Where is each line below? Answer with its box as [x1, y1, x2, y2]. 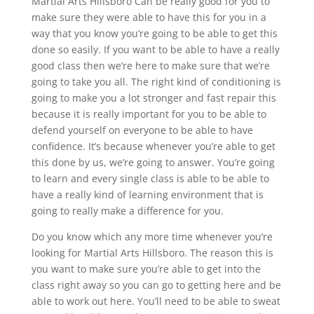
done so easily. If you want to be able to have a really [31, 42, 280, 56]
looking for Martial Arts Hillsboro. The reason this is [31, 245, 273, 259]
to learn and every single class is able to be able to [31, 171, 269, 185]
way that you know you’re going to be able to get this [31, 26, 278, 40]
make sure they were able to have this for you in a [31, 10, 266, 24]
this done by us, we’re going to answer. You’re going [31, 155, 275, 169]
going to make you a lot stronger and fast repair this [31, 90, 276, 104]
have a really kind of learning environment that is [31, 187, 264, 201]
